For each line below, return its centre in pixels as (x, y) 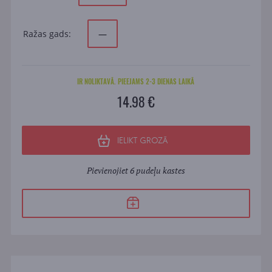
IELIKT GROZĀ (143, 141)
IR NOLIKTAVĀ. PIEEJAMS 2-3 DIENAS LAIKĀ (136, 82)
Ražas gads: (47, 34)
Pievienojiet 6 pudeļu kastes (136, 171)
